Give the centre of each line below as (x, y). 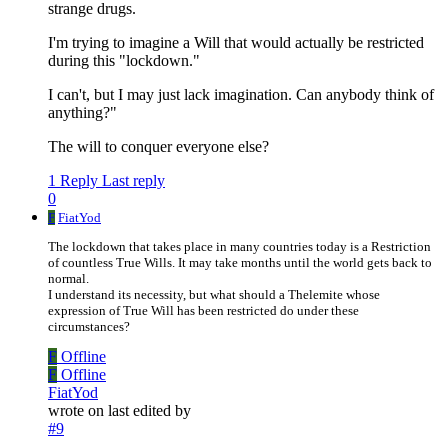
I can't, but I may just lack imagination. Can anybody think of (241, 95)
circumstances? (89, 327)
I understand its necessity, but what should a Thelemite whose (214, 295)
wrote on (78, 411)
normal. (68, 279)
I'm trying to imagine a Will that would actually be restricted (236, 43)
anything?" (82, 113)
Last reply (133, 181)
